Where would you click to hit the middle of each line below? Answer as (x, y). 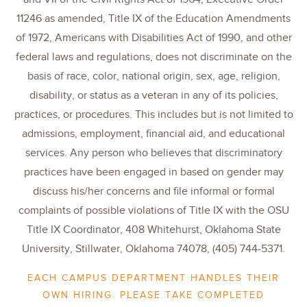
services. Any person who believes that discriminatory (153, 153)
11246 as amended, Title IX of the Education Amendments (153, 19)
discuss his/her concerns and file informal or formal (153, 192)
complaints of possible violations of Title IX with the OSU (153, 211)
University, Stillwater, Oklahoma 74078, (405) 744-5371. (153, 249)
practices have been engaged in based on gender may (153, 172)
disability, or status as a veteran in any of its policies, (153, 96)
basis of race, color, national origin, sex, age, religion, (153, 76)
